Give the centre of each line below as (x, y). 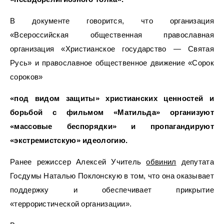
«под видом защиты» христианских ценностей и (112, 98)
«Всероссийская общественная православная (112, 35)
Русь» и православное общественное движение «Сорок (112, 63)
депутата (195, 162)
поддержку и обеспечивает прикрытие (112, 190)
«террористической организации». (72, 204)
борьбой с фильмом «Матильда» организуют (112, 112)
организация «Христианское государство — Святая (112, 49)
